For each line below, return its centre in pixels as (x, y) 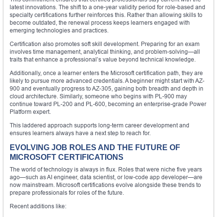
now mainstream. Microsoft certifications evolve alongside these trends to (105, 185)
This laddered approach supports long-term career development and (100, 125)
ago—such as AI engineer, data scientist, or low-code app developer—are (106, 177)
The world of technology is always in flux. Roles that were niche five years (106, 169)
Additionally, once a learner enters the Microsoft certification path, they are (106, 73)
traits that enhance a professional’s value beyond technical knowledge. (103, 59)
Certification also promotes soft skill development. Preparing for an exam (105, 44)
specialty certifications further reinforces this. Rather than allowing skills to (106, 15)
